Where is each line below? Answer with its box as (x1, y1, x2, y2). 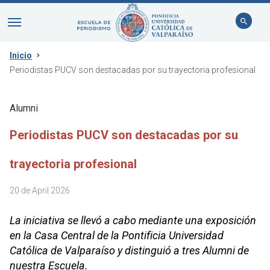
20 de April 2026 (10, 186, 70, 195)
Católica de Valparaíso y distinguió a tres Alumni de (10, 244, 249, 257)
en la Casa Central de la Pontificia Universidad (10, 229, 224, 242)
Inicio (10, 51, 32, 60)
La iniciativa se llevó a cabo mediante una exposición (10, 214, 256, 227)
